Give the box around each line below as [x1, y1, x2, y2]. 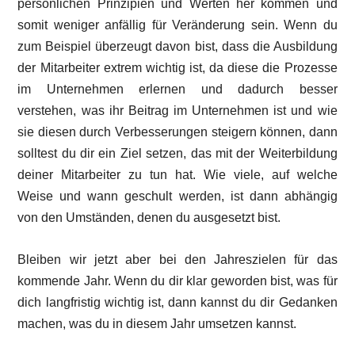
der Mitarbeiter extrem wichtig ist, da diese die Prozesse [17, 61, 338, 74]
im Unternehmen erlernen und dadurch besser [17, 82, 338, 96]
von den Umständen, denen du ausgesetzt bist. [17, 211, 281, 224]
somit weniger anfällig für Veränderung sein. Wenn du [17, 18, 338, 32]
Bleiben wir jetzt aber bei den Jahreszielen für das [17, 253, 338, 266]
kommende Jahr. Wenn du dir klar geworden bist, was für [17, 274, 338, 288]
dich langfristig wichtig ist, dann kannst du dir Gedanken [17, 296, 338, 309]
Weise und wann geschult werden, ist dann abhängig [17, 189, 338, 203]
